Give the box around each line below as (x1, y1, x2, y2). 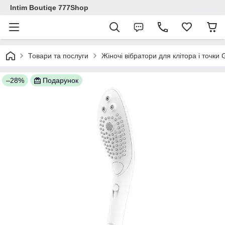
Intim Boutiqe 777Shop (10, 4, 88, 12)
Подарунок (43, 76, 78, 84)
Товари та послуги (28, 52, 88, 60)
